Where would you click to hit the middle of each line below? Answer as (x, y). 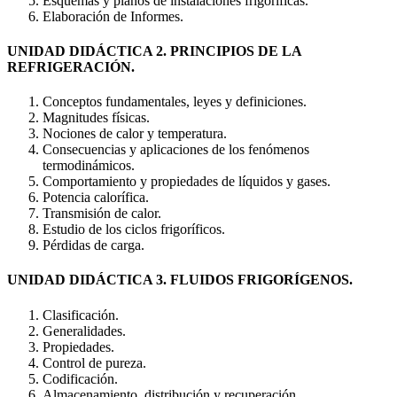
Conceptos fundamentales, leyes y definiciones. (175, 102)
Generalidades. (84, 331)
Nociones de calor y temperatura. (135, 134)
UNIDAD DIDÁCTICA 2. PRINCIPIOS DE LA (154, 51)
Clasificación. (81, 315)
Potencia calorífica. (96, 198)
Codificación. (80, 378)
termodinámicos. (89, 166)
